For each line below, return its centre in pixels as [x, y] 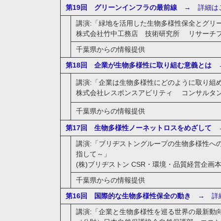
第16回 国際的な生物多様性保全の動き [128, 196]
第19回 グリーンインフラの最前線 [121, 7]
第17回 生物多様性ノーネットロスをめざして [138, 128]
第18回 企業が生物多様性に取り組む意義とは [138, 65]
